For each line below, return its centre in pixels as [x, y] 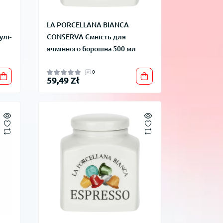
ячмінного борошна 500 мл [91, 49]
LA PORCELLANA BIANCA [88, 25]
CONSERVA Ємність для [86, 37]
